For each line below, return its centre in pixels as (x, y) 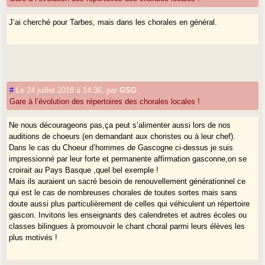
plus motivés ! (33, 237)
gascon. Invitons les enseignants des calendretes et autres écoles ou (128, 215)
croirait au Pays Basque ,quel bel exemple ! (84, 170)
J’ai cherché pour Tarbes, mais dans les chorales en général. (113, 22)
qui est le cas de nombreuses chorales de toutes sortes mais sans (123, 192)
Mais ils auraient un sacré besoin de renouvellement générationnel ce (127, 181)
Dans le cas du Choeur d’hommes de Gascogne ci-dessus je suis (121, 147)
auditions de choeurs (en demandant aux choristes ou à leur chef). (122, 136)
